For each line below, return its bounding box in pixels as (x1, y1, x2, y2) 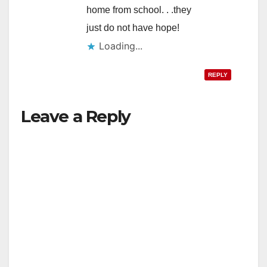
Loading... (99, 40, 142, 52)
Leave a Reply (21, 106, 131, 127)
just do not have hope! (86, 23, 179, 33)
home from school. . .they (86, 5, 191, 15)
